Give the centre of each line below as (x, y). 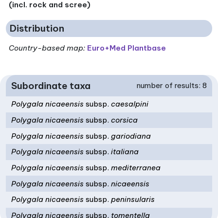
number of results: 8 (172, 85)
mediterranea (135, 168)
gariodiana (130, 136)
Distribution (37, 28)
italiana (124, 152)
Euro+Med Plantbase (127, 48)
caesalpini (129, 104)
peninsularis (132, 200)
